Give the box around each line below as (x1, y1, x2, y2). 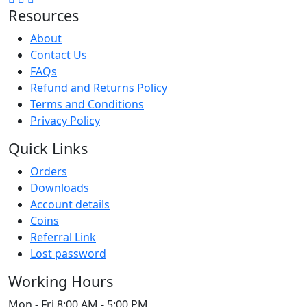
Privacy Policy (30, 113, 100, 129)
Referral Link (30, 230, 96, 245)
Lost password (30, 246, 106, 262)
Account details (30, 197, 110, 212)
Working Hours (8, 271, 113, 292)
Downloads (30, 180, 89, 196)
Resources (8, 5, 79, 26)
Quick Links (8, 138, 88, 159)
